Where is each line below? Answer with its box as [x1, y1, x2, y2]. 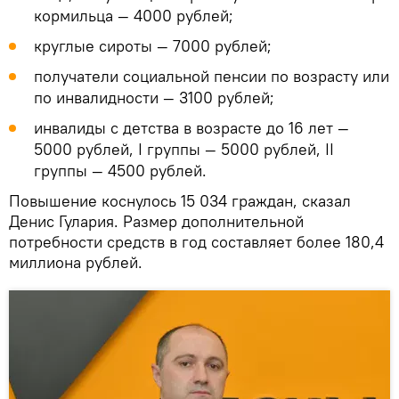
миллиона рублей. [9, 251, 142, 273]
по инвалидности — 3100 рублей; [34, 86, 274, 108]
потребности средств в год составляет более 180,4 [9, 231, 384, 252]
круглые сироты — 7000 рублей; [34, 35, 272, 56]
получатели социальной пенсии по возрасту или [34, 65, 389, 86]
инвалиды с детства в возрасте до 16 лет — [34, 117, 349, 138]
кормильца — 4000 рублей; [34, 4, 233, 26]
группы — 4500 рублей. [34, 159, 207, 181]
